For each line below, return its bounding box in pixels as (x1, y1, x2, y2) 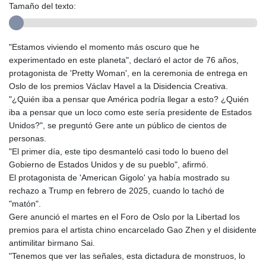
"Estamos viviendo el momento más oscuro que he (9, 42, 199, 52)
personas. (9, 134, 46, 144)
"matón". (9, 199, 41, 209)
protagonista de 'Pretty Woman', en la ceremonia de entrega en (9, 68, 248, 78)
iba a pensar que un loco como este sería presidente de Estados (9, 107, 252, 118)
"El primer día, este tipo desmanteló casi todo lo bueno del (9, 147, 228, 157)
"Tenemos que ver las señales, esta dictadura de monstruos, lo (9, 251, 245, 261)
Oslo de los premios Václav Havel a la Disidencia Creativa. (9, 81, 228, 91)
